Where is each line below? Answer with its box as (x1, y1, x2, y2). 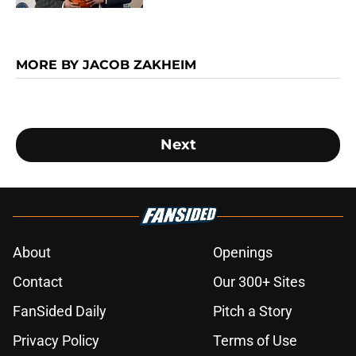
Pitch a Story (213, 303, 292, 320)
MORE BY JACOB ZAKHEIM (16, 57, 196, 73)
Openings (213, 244, 273, 261)
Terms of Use (213, 332, 297, 350)
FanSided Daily (13, 303, 106, 320)
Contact (13, 273, 63, 291)
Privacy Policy (13, 332, 99, 350)
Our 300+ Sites (213, 273, 305, 291)
